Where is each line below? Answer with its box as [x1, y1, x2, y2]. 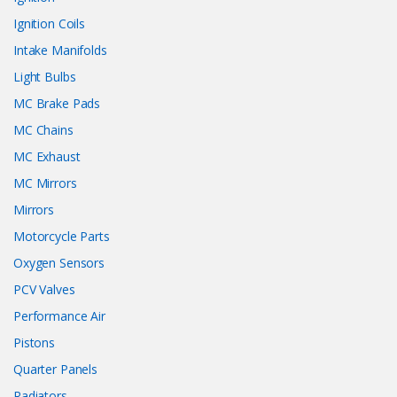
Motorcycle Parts [13, 228, 110, 245]
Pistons [13, 334, 56, 352]
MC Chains [13, 121, 74, 139]
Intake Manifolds [13, 42, 107, 59]
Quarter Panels [13, 361, 98, 378]
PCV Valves [13, 281, 75, 299]
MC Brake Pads [13, 95, 101, 113]
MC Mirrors [13, 175, 77, 192]
